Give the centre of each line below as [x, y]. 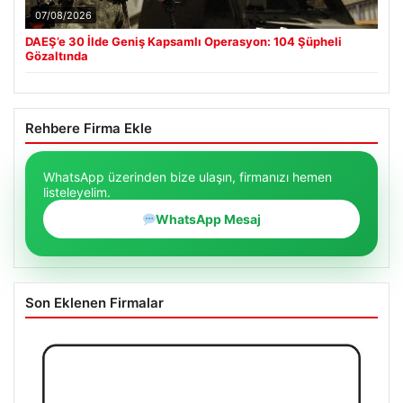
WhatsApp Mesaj [209, 219]
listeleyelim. [77, 193]
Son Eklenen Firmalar [94, 303]
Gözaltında [57, 56]
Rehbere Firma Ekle [89, 129]
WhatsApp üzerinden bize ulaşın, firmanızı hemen [188, 177]
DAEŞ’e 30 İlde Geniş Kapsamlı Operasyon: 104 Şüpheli [184, 42]
